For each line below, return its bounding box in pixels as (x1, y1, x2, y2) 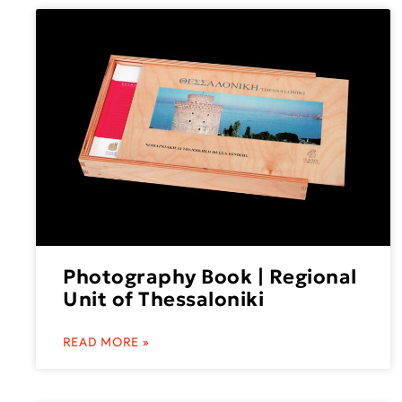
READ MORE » (63, 334, 150, 350)
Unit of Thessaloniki (63, 286, 265, 311)
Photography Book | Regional (63, 264, 357, 289)
